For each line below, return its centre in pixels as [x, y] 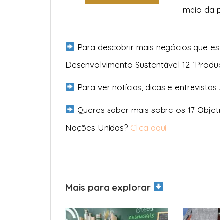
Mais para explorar [109, 187]
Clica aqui [148, 127]
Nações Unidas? [98, 127]
